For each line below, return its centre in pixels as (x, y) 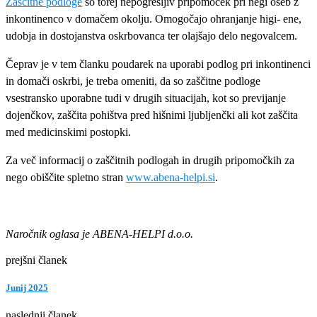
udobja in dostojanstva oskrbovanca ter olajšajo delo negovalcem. (151, 35)
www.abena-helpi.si (171, 177)
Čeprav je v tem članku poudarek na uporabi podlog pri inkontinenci (158, 64)
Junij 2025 (27, 288)
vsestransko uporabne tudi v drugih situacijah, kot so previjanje (146, 98)
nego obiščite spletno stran (66, 177)
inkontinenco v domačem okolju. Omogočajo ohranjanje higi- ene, (154, 18)
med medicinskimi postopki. (68, 132)
